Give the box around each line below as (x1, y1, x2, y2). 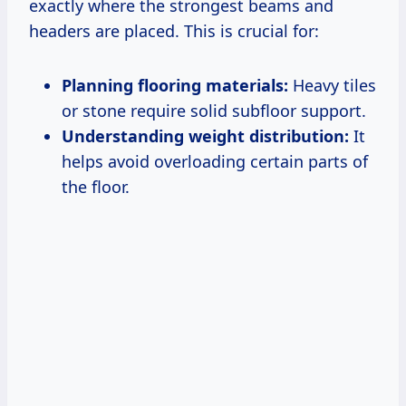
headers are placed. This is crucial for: (29, 19, 319, 42)
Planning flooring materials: (62, 73, 288, 96)
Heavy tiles (288, 73, 376, 96)
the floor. (62, 175, 130, 198)
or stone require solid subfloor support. (62, 99, 366, 121)
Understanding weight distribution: (62, 124, 349, 147)
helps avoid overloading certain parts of (62, 150, 368, 172)
